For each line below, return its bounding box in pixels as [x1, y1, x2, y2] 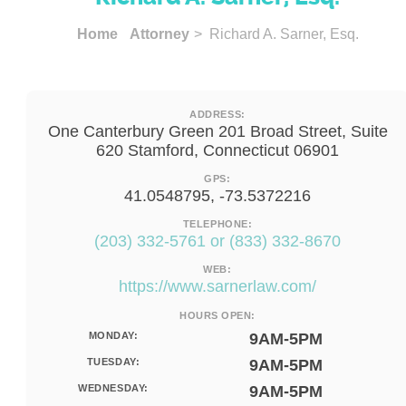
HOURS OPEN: [179, 310, 256, 321]
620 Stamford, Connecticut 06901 [96, 141, 339, 159]
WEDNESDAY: [78, 382, 149, 393]
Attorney [129, 26, 189, 42]
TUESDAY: [86, 356, 140, 367]
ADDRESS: [189, 109, 246, 120]
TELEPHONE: [182, 218, 253, 229]
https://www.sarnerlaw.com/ [119, 277, 316, 295]
